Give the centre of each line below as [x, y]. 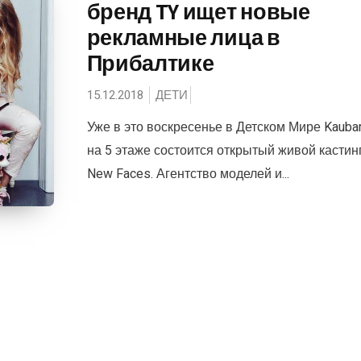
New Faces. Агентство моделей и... [188, 174]
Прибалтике [150, 62]
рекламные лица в [183, 37]
